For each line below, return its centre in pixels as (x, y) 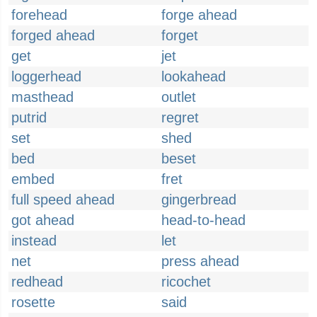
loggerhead (46, 76)
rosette (33, 302)
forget (180, 35)
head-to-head (203, 220)
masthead (42, 97)
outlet (179, 97)
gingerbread (199, 200)
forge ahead (199, 15)
